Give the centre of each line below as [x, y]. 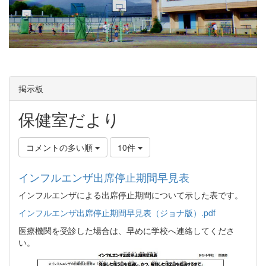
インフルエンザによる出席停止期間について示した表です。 [131, 194]
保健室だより [69, 118]
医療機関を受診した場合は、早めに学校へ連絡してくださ [126, 230]
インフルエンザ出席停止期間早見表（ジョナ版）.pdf [117, 212]
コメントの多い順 [61, 147]
